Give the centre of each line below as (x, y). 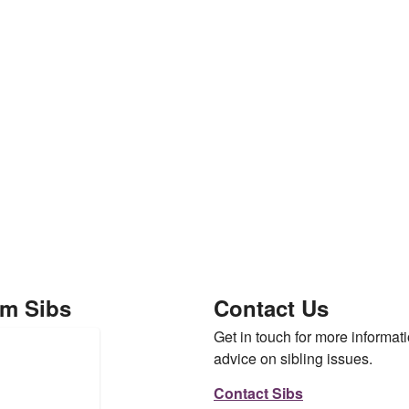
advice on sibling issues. (293, 359)
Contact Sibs (258, 393)
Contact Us (271, 308)
